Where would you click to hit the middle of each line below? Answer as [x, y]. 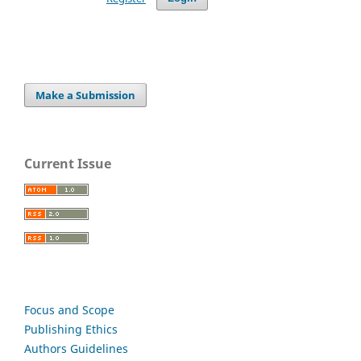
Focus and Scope [69, 309]
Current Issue [68, 163]
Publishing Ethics [71, 329]
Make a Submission [86, 95]
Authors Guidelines [76, 348]
